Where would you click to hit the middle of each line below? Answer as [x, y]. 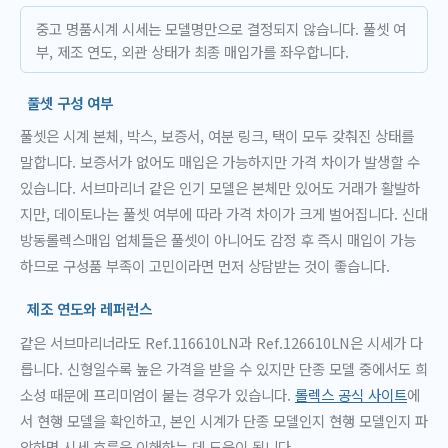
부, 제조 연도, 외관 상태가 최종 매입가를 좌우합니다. [192, 51]
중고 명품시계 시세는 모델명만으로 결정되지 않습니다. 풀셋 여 [220, 28]
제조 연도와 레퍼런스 [90, 308]
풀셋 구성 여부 [70, 102]
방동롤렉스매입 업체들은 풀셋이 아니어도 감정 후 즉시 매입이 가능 [218, 240]
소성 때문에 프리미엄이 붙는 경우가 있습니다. [157, 394]
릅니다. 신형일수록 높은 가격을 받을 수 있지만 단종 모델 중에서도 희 [224, 368]
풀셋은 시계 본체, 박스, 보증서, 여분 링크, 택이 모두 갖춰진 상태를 [217, 136]
